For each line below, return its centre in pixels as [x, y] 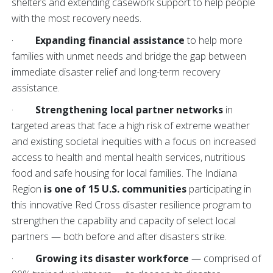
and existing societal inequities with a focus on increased [134, 141]
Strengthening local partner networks [129, 110]
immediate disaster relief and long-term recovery [116, 72]
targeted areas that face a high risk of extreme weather [131, 126]
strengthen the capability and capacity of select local [124, 221]
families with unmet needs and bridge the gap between [129, 56]
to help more [214, 40]
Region [27, 189]
